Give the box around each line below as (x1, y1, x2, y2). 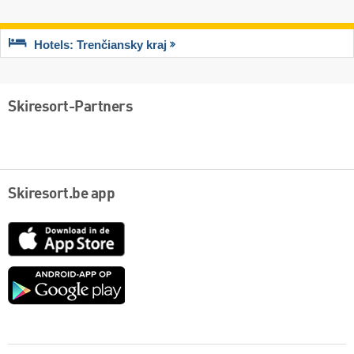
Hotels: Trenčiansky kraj (34, 38, 167, 51)
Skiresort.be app (8, 186, 115, 203)
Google (124, 267, 165, 281)
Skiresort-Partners (8, 99, 133, 115)
